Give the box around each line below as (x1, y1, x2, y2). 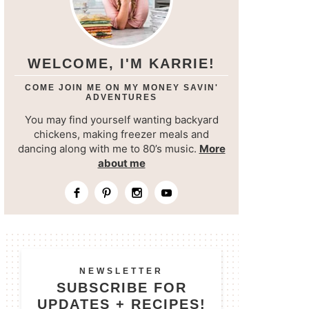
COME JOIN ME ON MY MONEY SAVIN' (24, 83, 219, 93)
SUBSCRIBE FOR (56, 280, 187, 296)
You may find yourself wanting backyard (24, 113, 219, 127)
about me (97, 157, 146, 170)
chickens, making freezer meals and (34, 128, 209, 141)
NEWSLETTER (79, 266, 163, 277)
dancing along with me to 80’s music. (17, 142, 199, 156)
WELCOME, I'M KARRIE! (28, 56, 215, 72)
